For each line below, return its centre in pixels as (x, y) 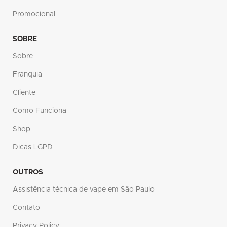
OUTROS (28, 173)
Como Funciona (40, 111)
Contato (26, 208)
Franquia (27, 75)
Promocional (34, 14)
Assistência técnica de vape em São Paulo (84, 190)
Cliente (24, 93)
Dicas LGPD (33, 148)
